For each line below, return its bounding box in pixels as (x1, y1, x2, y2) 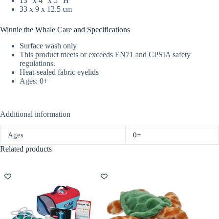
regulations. (20, 59, 55, 67)
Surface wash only (20, 41, 77, 50)
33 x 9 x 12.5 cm (20, 4, 72, 13)
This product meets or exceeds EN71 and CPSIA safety (20, 50, 191, 59)
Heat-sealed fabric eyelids (20, 67, 99, 76)
